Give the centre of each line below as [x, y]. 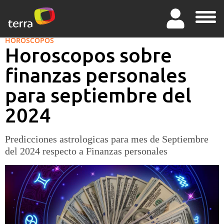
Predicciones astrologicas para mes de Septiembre [106, 139]
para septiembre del [98, 95]
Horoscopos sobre [88, 55]
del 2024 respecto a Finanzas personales [86, 151]
